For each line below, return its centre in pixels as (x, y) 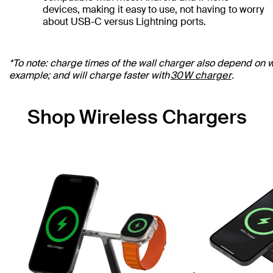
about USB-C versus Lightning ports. (124, 22)
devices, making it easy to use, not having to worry (153, 9)
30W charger (201, 75)
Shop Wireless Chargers (137, 117)
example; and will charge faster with (90, 75)
